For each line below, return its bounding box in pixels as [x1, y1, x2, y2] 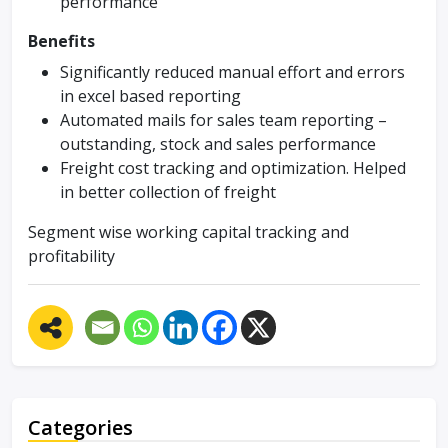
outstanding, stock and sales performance [60, 133, 376, 155]
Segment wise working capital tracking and [28, 221, 349, 243]
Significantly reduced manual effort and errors [60, 61, 405, 83]
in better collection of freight [60, 181, 276, 203]
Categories [28, 414, 133, 441]
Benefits [28, 30, 95, 52]
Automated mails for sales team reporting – [60, 109, 387, 131]
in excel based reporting [60, 85, 241, 107]
